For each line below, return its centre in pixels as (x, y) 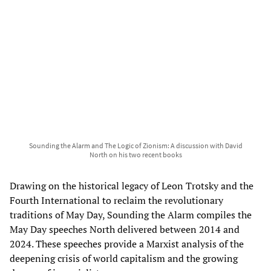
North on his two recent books (135, 154)
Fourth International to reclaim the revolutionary (116, 200)
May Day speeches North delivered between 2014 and (125, 229)
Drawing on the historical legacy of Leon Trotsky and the (132, 185)
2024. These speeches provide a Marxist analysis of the (127, 243)
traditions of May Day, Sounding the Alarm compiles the (131, 214)
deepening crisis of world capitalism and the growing (124, 258)
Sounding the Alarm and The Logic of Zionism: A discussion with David (135, 145)
